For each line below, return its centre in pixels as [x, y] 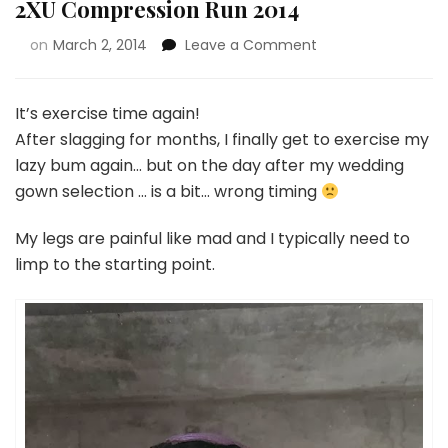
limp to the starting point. [115, 264]
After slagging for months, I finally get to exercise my [222, 139]
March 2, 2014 [100, 45]
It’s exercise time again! [107, 113]
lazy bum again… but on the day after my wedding [209, 165]
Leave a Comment [251, 45]
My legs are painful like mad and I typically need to [212, 238]
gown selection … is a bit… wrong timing [168, 191]
